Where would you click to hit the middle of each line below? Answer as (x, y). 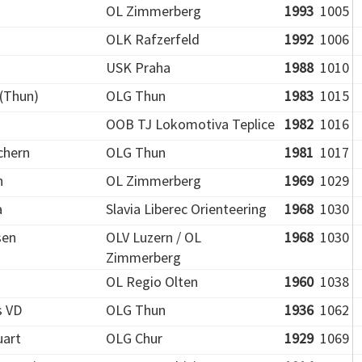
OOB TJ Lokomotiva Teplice (190, 124)
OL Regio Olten (152, 282)
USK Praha (138, 67)
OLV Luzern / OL (154, 237)
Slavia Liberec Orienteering (186, 209)
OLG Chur (134, 338)
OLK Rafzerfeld (153, 39)
